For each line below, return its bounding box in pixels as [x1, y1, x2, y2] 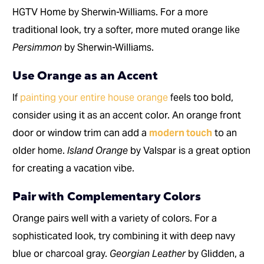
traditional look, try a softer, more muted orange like [12, 24, 240, 37]
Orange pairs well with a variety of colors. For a [12, 212, 217, 225]
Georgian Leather [110, 247, 186, 260]
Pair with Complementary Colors [12, 189, 202, 204]
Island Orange [67, 144, 128, 157]
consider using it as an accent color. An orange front [12, 109, 242, 122]
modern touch [149, 127, 213, 140]
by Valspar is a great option [128, 144, 251, 157]
